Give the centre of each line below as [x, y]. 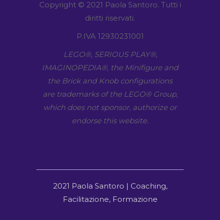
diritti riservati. [110, 18]
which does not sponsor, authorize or [110, 107]
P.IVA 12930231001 [110, 36]
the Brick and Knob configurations [110, 81]
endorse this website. [110, 120]
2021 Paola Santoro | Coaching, [110, 186]
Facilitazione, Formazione [110, 199]
